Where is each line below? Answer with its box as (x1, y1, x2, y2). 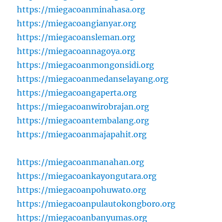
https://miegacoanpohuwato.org (17, 185, 147, 195)
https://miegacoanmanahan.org (17, 157, 145, 167)
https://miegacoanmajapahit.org (17, 129, 147, 140)
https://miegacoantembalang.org (17, 115, 150, 126)
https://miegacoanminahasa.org (17, 4, 146, 15)
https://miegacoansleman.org (17, 32, 136, 43)
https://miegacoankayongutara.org (17, 171, 157, 181)
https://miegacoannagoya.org (17, 46, 136, 56)
